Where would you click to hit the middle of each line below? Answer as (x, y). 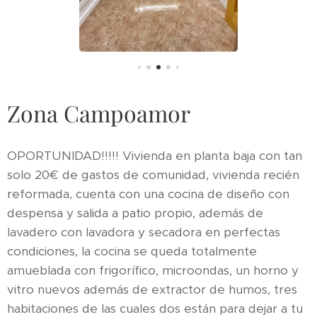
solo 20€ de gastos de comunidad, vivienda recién (153, 174)
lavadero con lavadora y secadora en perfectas (144, 232)
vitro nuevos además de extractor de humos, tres (152, 289)
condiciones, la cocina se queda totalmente (132, 251)
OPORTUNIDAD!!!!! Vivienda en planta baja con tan (155, 155)
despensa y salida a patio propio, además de (135, 213)
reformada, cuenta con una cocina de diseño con (148, 194)
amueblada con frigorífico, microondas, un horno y (153, 270)
